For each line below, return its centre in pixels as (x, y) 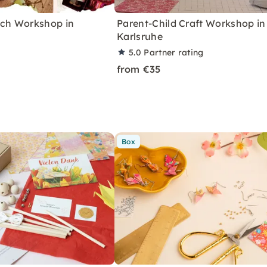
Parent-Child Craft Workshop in (191, 23)
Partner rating (174, 52)
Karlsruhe (140, 36)
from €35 (139, 69)
